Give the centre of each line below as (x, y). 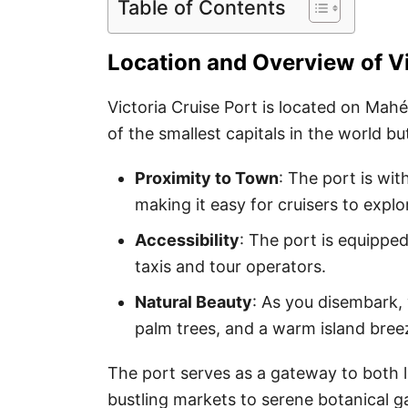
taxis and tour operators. (230, 266)
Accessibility (187, 240)
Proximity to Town (207, 178)
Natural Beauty (194, 301)
